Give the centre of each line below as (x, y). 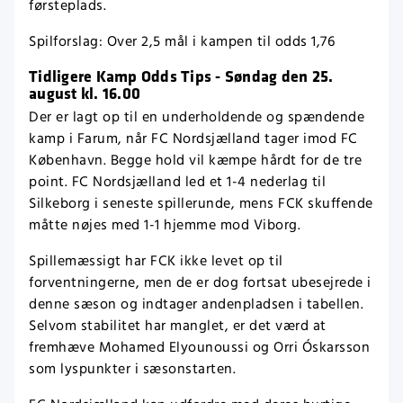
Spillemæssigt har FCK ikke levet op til (156, 262)
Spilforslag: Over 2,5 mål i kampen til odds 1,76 (182, 42)
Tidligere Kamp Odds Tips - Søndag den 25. (181, 76)
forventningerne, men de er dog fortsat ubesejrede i (200, 283)
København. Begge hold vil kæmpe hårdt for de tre (195, 161)
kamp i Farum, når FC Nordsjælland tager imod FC (193, 139)
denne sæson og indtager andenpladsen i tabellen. (196, 305)
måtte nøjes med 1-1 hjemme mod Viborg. (165, 226)
